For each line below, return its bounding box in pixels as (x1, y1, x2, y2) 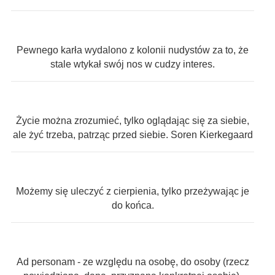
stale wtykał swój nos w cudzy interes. (50, 59, 215, 70)
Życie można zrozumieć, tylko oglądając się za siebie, (16, 115, 249, 126)
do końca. (111, 200, 154, 211)
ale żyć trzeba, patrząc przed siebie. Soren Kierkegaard (12, 130, 253, 141)
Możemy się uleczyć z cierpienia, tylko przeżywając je (16, 186, 249, 197)
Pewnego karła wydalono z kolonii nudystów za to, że (17, 45, 249, 56)
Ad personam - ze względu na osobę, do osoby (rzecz (16, 257, 249, 268)
